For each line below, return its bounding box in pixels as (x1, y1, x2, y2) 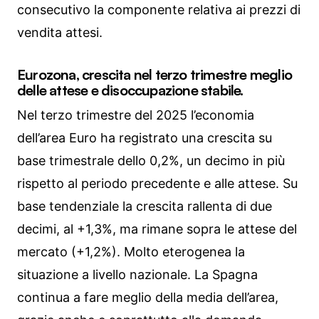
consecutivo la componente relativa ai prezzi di (17, 2, 300, 18)
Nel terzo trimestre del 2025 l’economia (17, 108, 254, 123)
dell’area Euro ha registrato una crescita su (17, 130, 272, 146)
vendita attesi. (17, 25, 103, 41)
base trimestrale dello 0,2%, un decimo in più (17, 153, 285, 169)
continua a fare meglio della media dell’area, (17, 290, 278, 305)
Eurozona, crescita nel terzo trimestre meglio (17, 66, 293, 84)
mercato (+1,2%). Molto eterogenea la (17, 244, 245, 260)
